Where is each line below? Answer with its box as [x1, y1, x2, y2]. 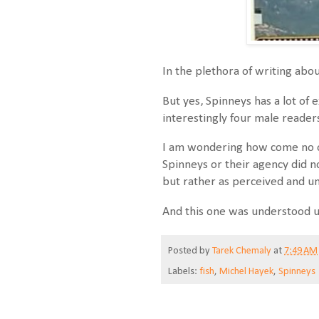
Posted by [168, 245, 212, 256]
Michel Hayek [219, 266, 273, 277]
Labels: [168, 266, 199, 277]
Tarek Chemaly [212, 245, 271, 256]
